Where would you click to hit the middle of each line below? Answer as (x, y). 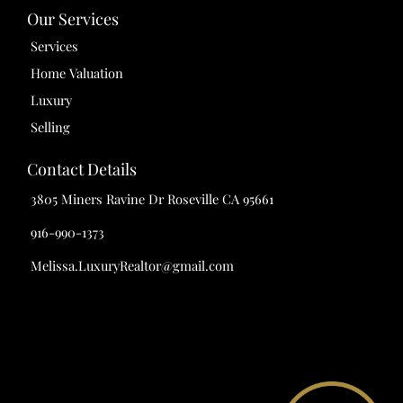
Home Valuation (77, 73)
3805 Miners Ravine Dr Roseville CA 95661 (152, 199)
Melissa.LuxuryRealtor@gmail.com (132, 266)
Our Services (73, 19)
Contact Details (82, 170)
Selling (50, 127)
